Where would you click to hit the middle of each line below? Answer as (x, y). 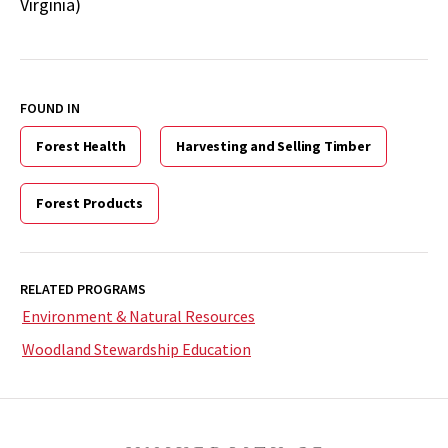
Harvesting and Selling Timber (273, 145)
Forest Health (81, 145)
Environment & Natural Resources (138, 315)
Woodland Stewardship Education (136, 348)
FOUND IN (50, 107)
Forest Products (89, 202)
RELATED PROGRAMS (83, 288)
